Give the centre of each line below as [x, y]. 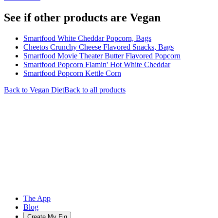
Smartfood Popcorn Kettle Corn [72, 73]
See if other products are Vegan [82, 17]
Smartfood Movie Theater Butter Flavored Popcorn [102, 55]
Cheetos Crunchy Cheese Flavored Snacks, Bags [99, 47]
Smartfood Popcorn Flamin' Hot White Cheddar [97, 64]
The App [37, 198]
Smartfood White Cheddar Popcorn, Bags [87, 38]
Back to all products [95, 90]
